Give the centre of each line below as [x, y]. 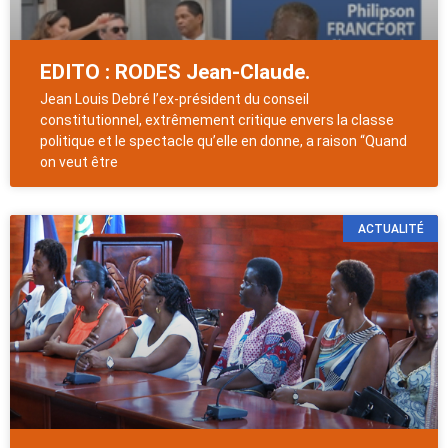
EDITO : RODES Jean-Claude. [175, 72]
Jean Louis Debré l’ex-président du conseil [174, 99]
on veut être [79, 162]
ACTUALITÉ [390, 228]
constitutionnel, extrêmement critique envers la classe [217, 120]
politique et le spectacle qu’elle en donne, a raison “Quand [223, 141]
